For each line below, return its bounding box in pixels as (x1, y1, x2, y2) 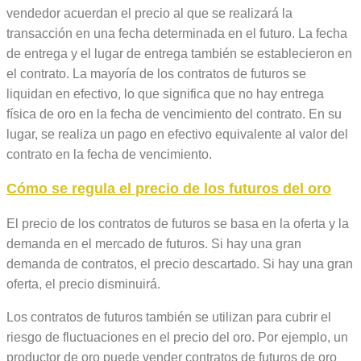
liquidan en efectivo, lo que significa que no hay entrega (6, 87, 324, 102)
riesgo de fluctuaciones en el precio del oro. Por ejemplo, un (6, 330, 348, 345)
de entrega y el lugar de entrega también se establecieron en (6, 47, 352, 61)
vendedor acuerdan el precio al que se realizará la (6, 6, 293, 21)
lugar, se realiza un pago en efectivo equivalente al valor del (6, 127, 348, 142)
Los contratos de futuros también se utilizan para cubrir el (6, 310, 331, 325)
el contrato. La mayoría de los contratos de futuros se (6, 67, 306, 81)
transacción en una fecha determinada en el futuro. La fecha (6, 27, 347, 41)
